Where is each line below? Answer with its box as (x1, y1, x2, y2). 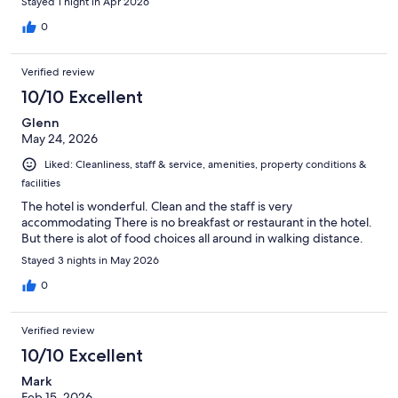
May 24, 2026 (21, 131, 98, 147)
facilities (21, 176, 60, 191)
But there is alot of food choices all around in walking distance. (21, 230, 363, 247)
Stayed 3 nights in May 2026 (21, 253, 159, 268)
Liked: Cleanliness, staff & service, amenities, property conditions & (44, 157, 367, 172)
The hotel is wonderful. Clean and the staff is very (21, 198, 292, 215)
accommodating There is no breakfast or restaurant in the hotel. (21, 214, 372, 231)
